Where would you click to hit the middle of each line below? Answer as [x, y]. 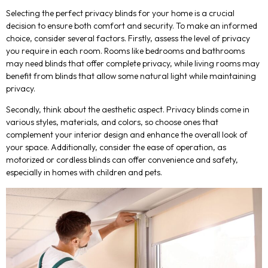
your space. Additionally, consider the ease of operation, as [116, 147]
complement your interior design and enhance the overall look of [127, 135]
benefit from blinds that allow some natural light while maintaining [131, 76]
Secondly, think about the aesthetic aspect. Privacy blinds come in [128, 110]
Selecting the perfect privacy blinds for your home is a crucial [120, 13]
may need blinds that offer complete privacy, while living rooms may [133, 63]
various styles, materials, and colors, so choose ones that [112, 122]
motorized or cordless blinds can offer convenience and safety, [122, 160]
